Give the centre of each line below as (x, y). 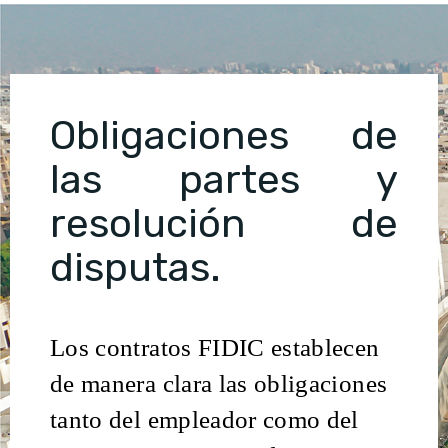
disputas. (135, 267)
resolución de (224, 223)
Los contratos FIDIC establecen (215, 346)
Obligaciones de (224, 135)
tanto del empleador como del (204, 418)
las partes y (224, 179)
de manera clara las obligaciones (219, 382)
